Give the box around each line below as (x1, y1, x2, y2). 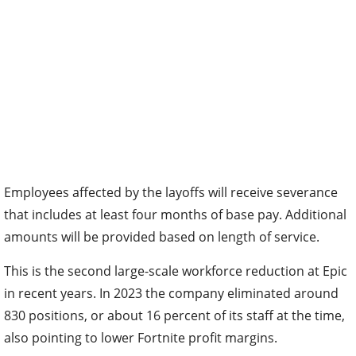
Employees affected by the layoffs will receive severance (4, 183, 338, 201)
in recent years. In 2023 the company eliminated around (4, 284, 339, 302)
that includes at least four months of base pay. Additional (4, 205, 346, 223)
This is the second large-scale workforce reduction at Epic (4, 261, 347, 280)
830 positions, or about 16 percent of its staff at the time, (4, 306, 345, 324)
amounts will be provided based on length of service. (4, 227, 319, 246)
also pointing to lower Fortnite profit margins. (4, 328, 277, 346)
